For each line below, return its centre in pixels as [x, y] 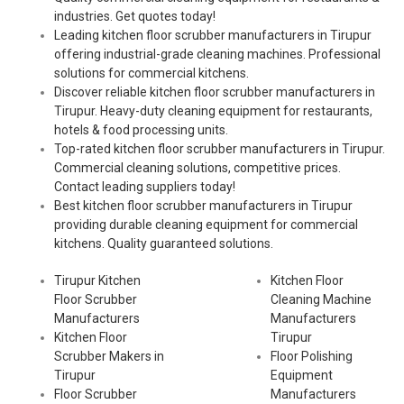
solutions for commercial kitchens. [151, 73]
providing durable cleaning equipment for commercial [206, 225]
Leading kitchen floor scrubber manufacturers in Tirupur [213, 36]
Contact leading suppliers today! [145, 187]
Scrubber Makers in [109, 357]
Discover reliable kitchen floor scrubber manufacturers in [215, 92]
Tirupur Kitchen [97, 281]
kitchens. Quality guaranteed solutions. [164, 244]
